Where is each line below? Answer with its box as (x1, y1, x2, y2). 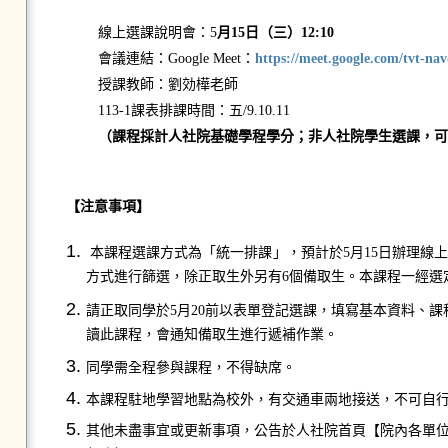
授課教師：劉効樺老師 (97, 77, 238, 92)
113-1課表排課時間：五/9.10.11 (97, 103, 290, 118)
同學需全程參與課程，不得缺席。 (85, 360, 296, 376)
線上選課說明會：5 (97, 25, 217, 40)
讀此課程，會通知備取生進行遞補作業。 (85, 326, 338, 347)
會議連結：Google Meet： (97, 51, 255, 66)
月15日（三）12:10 (216, 25, 334, 40)
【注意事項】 (65, 199, 202, 214)
